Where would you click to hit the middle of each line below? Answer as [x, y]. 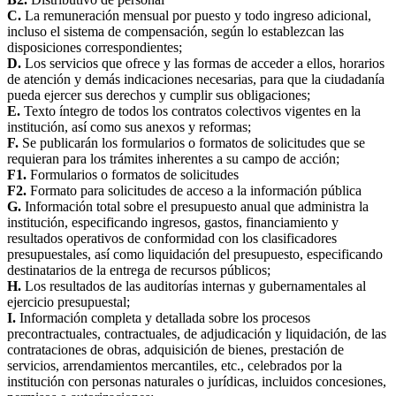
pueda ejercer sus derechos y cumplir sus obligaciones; [159, 95]
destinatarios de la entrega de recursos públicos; [139, 270]
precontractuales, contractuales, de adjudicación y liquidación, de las [197, 333]
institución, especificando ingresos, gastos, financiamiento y [173, 222]
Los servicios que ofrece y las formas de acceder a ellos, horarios [203, 63]
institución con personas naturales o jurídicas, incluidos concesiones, [197, 381]
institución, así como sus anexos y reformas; [129, 126]
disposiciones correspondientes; [95, 47]
